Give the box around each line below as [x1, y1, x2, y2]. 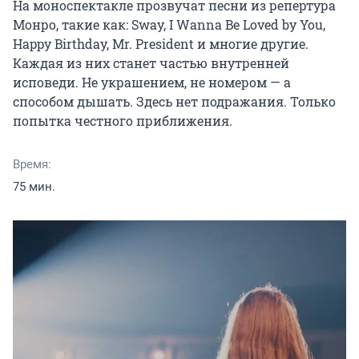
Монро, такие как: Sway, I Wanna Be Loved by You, [13, 16, 325, 34]
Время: [13, 157, 51, 172]
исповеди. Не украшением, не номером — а [13, 74, 291, 91]
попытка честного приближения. [13, 112, 232, 130]
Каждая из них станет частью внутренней [13, 54, 289, 72]
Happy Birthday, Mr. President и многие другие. [13, 35, 309, 53]
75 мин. [13, 179, 55, 195]
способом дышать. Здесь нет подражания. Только [13, 93, 336, 111]
